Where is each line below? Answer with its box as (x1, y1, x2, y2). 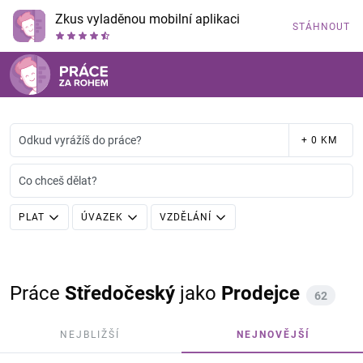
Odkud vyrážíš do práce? (19, 134, 142, 147)
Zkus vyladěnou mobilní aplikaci (55, 11, 240, 27)
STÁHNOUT (293, 21, 350, 32)
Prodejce (221, 282, 300, 305)
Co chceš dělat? (19, 174, 97, 187)
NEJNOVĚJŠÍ (237, 329, 310, 340)
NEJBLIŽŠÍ (59, 329, 120, 340)
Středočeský (65, 282, 175, 305)
